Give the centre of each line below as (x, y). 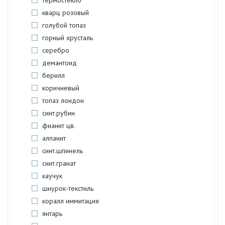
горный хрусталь (68, 38)
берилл (53, 75)
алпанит (54, 138)
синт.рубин (59, 113)
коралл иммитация (71, 201)
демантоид (60, 63)
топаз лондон (63, 100)
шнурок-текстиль (68, 188)
